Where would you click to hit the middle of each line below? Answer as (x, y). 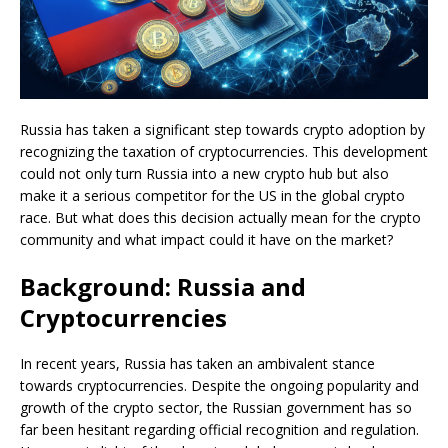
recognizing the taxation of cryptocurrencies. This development (224, 152)
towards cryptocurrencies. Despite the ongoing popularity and (219, 386)
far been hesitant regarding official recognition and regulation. (219, 430)
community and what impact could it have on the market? (206, 240)
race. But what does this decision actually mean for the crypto (220, 218)
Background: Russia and (163, 287)
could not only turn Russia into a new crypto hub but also (204, 174)
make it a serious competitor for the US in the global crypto (212, 196)
